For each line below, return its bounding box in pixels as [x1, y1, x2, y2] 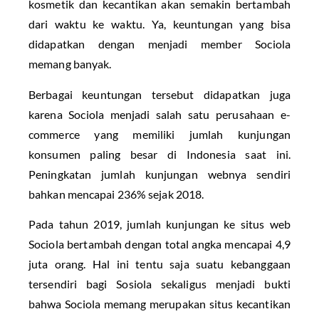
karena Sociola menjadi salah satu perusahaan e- [28, 107, 291, 121]
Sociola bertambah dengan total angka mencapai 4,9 [28, 237, 291, 251]
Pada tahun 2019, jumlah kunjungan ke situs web [28, 217, 291, 231]
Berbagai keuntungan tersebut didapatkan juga [28, 87, 291, 101]
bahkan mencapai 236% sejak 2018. [28, 187, 204, 201]
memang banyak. [28, 57, 112, 71]
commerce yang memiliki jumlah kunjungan [28, 127, 291, 141]
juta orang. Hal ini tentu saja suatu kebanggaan [28, 257, 291, 271]
